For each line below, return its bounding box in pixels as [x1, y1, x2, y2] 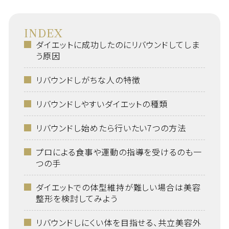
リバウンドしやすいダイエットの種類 [35, 98, 168, 110]
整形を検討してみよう [35, 192, 118, 204]
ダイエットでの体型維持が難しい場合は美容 [35, 181, 201, 193]
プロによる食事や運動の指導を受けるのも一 [35, 146, 202, 158]
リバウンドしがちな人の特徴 [35, 74, 141, 86]
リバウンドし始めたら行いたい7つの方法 [35, 122, 187, 134]
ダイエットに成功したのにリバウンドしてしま [35, 38, 200, 51]
